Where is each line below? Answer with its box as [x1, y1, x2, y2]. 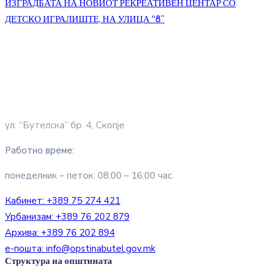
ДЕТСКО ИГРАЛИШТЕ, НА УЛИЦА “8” [5, 14, 165, 25]
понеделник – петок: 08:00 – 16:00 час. [5, 169, 174, 182]
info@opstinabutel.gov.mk [46, 242, 155, 255]
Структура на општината [5, 255, 112, 267]
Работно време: [5, 144, 74, 157]
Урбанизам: [5, 211, 56, 223]
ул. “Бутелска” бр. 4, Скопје [5, 119, 125, 132]
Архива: [5, 227, 41, 239]
